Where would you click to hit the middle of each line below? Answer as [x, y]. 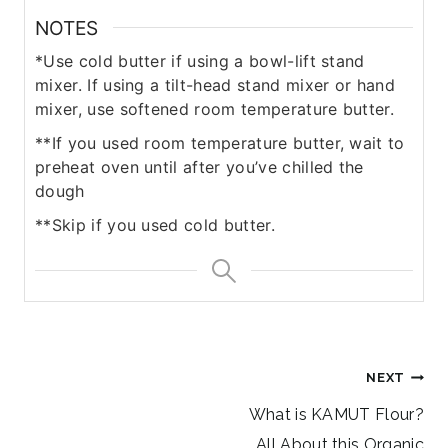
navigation [96, 415]
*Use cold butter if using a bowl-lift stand [200, 61]
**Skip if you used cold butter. [155, 225]
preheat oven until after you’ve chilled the [199, 167]
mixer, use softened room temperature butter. [215, 109]
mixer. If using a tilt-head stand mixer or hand [215, 85]
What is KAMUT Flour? [336, 415]
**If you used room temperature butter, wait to [220, 143]
